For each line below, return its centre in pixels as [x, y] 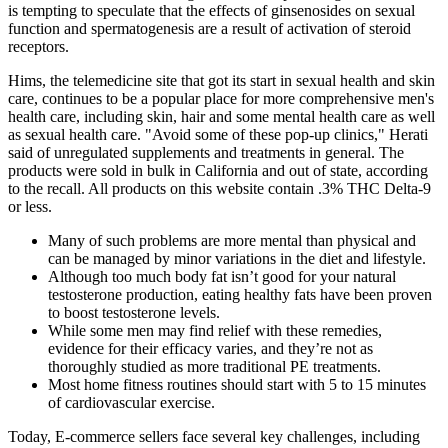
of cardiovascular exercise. [131, 402]
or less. [30, 206]
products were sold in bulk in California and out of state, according [218, 170]
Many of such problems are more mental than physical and [232, 240]
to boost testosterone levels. [134, 312]
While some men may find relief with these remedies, [215, 330]
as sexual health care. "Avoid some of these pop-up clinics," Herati [218, 134]
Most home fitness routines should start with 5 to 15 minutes [237, 384]
